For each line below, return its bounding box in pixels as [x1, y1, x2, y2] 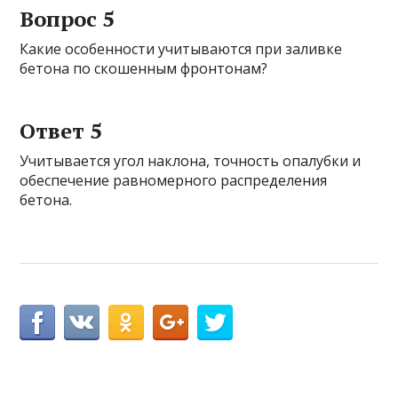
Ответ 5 [20, 116, 103, 146]
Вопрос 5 [20, 4, 115, 34]
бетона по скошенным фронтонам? [20, 59, 268, 79]
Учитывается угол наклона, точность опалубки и [20, 151, 362, 171]
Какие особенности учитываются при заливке [20, 39, 343, 60]
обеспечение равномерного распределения [20, 171, 328, 191]
